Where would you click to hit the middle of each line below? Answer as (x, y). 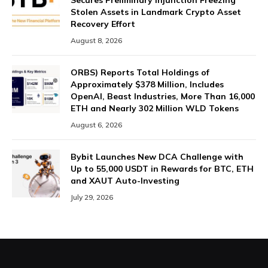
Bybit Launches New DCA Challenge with (157, 157)
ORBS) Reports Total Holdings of (140, 73)
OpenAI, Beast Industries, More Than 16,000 (163, 97)
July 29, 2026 (92, 197)
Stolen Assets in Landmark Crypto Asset (156, 12)
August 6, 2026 (96, 125)
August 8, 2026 (96, 41)
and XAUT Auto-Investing (125, 181)
